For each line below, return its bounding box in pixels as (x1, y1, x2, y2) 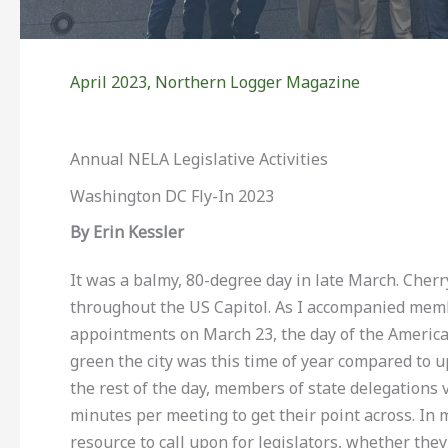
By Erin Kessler (70, 221, 184, 244)
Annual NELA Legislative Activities (70, 148, 328, 171)
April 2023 (70, 71, 147, 94)
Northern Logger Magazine (155, 71, 360, 94)
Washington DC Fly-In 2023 (70, 185, 274, 208)
